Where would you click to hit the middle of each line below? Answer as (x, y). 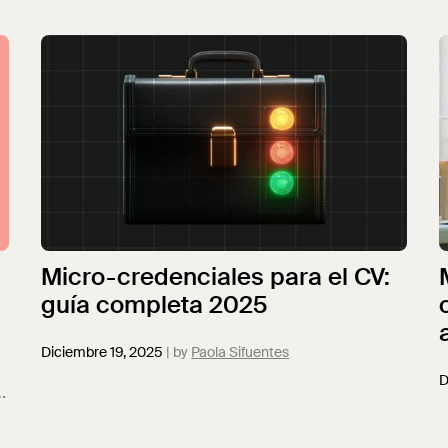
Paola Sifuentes (240, 352)
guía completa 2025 (155, 304)
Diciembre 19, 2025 (102, 352)
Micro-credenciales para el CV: (216, 276)
